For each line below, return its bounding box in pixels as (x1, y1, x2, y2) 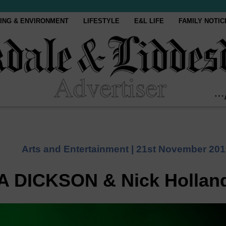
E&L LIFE (134, 17, 164, 25)
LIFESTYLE (83, 17, 120, 25)
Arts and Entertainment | (22, 144, 136, 154)
